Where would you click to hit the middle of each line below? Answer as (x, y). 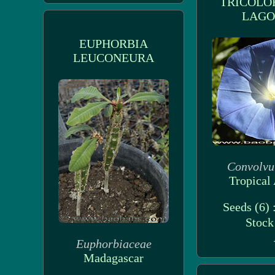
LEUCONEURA (114, 58)
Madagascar (114, 258)
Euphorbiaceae (114, 244)
